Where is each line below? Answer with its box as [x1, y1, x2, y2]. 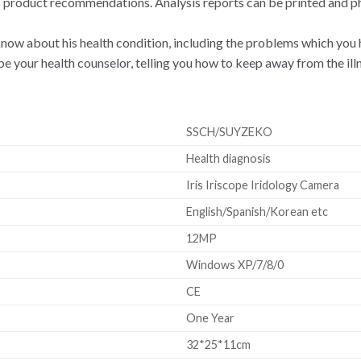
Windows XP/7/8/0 [186, 257, 284, 272]
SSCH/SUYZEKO [186, 124, 273, 139]
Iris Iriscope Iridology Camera [186, 177, 340, 192]
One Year [186, 310, 235, 325]
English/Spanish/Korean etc [186, 204, 329, 218]
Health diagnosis [186, 151, 272, 165]
